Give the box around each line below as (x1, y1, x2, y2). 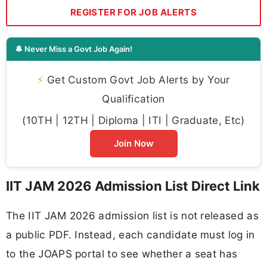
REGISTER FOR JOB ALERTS (70, 6, 197, 18)
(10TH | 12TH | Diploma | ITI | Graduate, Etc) (22, 113, 245, 126)
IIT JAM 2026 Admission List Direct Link (6, 178, 260, 194)
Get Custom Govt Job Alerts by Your (44, 73, 230, 86)
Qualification (102, 92, 165, 105)
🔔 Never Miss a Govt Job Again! (15, 44, 132, 54)
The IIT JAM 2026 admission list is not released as (6, 209, 259, 222)
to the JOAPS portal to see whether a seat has (6, 247, 238, 260)
